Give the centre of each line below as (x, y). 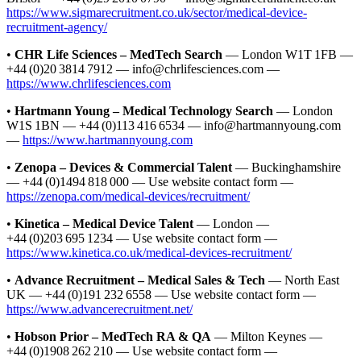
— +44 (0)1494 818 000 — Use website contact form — (150, 181)
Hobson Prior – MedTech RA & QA (113, 336)
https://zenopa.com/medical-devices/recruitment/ (128, 196)
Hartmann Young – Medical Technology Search (144, 110)
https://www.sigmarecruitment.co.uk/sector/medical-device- (157, 12)
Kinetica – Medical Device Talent (104, 223)
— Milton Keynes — (267, 336)
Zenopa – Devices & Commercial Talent (123, 167)
